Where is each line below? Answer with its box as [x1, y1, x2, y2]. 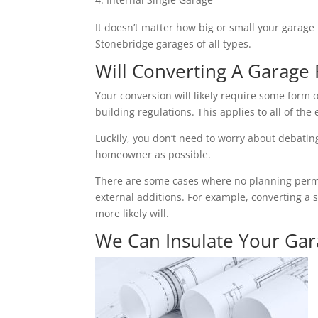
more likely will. [95, 207, 170, 221]
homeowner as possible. [95, 148, 212, 162]
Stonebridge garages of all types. [95, 37, 252, 51]
